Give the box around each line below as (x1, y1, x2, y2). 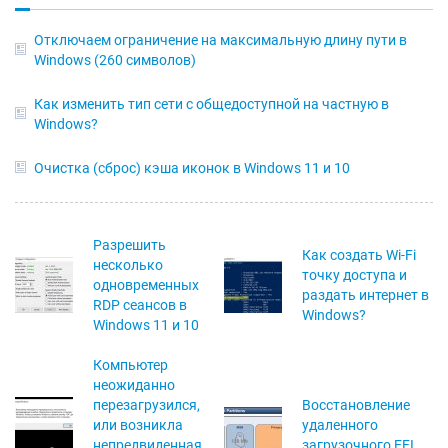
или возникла (93, 417, 183, 434)
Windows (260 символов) (34, 52, 196, 69)
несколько (93, 257, 163, 274)
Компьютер (93, 357, 168, 374)
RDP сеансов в (93, 297, 187, 314)
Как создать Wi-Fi (302, 247, 416, 264)
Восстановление (302, 397, 410, 414)
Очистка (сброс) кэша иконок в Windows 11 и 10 (34, 160, 350, 177)
